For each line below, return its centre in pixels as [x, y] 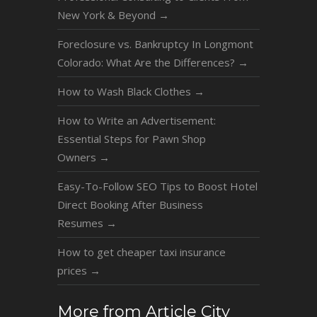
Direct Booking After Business [130, 205]
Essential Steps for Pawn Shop [131, 139]
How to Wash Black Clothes [125, 92]
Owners [78, 157]
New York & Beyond [108, 15]
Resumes [81, 223]
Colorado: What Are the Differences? [147, 63]
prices [73, 271]
